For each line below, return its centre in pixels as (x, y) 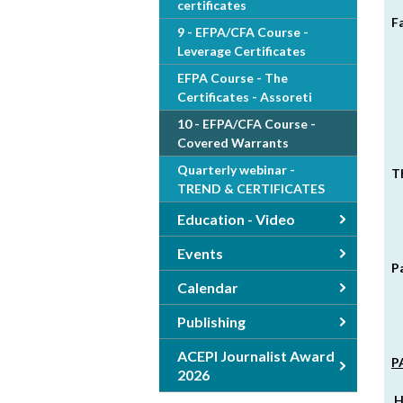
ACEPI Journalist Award (256, 356)
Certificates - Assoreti (245, 97)
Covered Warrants (233, 143)
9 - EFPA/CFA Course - (243, 32)
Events (200, 253)
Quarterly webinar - (236, 170)
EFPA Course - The (233, 78)
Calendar (208, 287)
